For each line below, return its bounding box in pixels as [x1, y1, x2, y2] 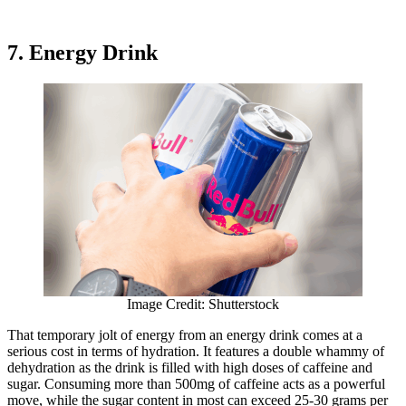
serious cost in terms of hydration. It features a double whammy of [7, 343, 384, 360]
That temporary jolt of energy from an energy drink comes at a [7, 327, 362, 343]
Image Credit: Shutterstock [127, 296, 279, 313]
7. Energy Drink [7, 41, 158, 65]
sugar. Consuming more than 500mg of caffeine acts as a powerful [7, 376, 385, 392]
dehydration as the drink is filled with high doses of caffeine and [7, 360, 372, 376]
